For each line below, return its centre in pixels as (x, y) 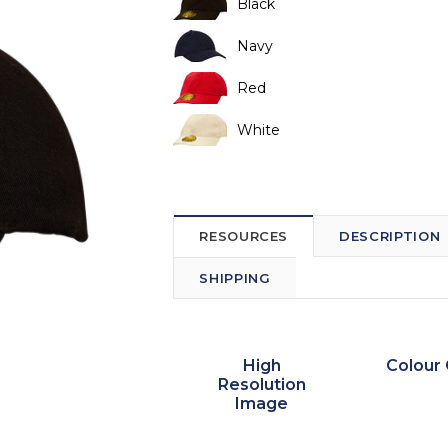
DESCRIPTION (390, 236)
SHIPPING (235, 278)
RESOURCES (244, 236)
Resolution (261, 385)
